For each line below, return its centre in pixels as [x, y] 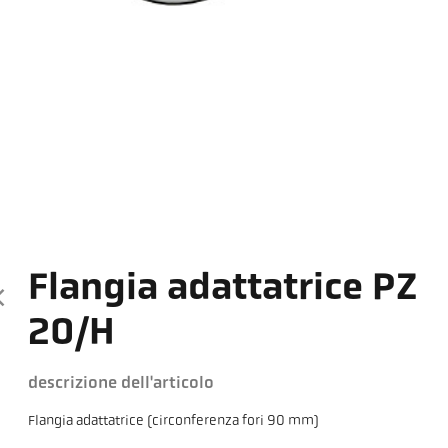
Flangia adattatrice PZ [223, 290]
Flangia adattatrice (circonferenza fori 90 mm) [174, 422]
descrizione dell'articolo [121, 384]
